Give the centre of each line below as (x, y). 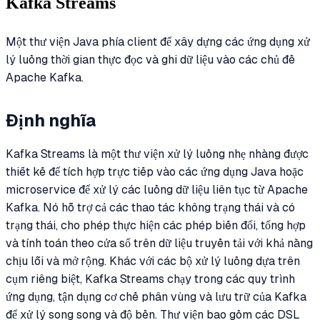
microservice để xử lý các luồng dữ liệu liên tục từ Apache (157, 189)
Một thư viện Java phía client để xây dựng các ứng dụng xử (158, 41)
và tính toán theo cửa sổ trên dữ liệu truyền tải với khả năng (159, 243)
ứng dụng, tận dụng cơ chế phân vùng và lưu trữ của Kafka (156, 296)
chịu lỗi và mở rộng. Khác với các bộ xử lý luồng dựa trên (153, 261)
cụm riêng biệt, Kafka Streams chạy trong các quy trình (150, 279)
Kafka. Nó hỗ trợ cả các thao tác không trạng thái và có (150, 207)
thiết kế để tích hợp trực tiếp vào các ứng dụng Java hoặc (155, 171)
